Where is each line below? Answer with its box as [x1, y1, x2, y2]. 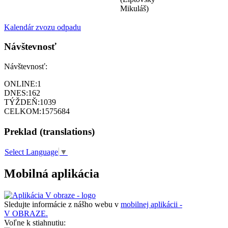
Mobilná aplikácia [4, 167, 99, 181]
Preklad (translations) [4, 126, 95, 137]
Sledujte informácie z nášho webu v [4, 199, 121, 209]
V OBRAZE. [4, 209, 48, 218]
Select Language [5, 148, 58, 157]
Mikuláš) [120, 4, 149, 13]
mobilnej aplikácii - [121, 199, 182, 209]
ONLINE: [4, 79, 37, 89]
